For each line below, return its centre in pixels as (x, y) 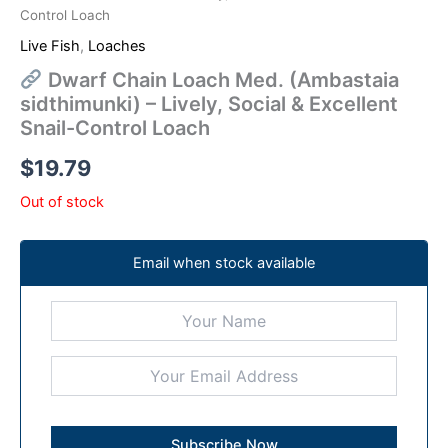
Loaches (117, 46)
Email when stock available (224, 262)
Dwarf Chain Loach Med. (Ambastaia (220, 79)
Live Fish (50, 46)
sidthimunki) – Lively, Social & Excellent (209, 103)
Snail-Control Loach (115, 127)
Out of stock (62, 202)
